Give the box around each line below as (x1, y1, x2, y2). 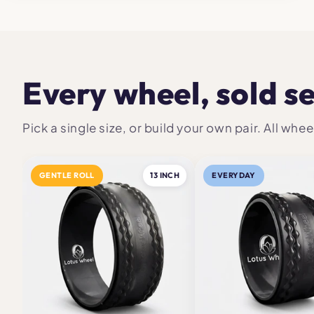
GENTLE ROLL (39, 170, 95, 180)
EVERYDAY (212, 170, 256, 180)
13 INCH (150, 170, 180, 180)
